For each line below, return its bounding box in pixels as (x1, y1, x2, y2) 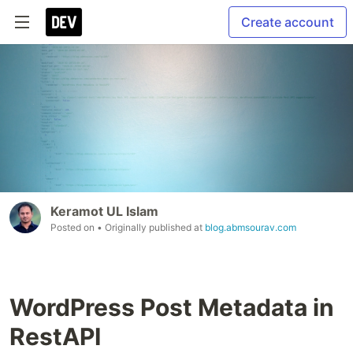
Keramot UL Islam (50, 203, 158, 220)
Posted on (50, 221, 97, 234)
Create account (241, 14, 334, 30)
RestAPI (9, 322, 101, 351)
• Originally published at (97, 221, 205, 234)
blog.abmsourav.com (205, 221, 296, 234)
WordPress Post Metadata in (9, 293, 334, 322)
